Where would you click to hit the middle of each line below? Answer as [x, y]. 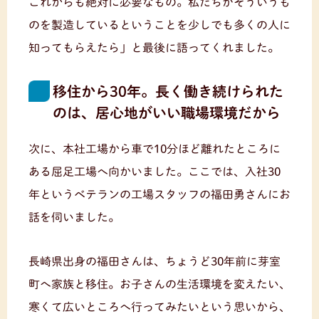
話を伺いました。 [74, 217]
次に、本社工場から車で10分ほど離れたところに [155, 148]
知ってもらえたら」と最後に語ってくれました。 [154, 47]
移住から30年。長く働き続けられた [168, 91]
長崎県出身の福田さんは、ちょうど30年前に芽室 [155, 261]
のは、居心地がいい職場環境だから [167, 112]
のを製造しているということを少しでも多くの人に [159, 25]
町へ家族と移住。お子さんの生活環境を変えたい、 [159, 284]
